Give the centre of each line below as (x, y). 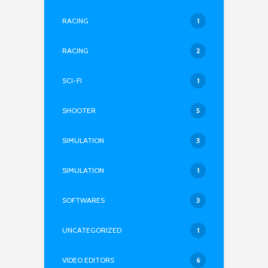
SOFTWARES (83, 200)
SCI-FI (72, 80)
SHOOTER (79, 110)
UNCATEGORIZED (92, 230)
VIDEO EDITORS (88, 260)
